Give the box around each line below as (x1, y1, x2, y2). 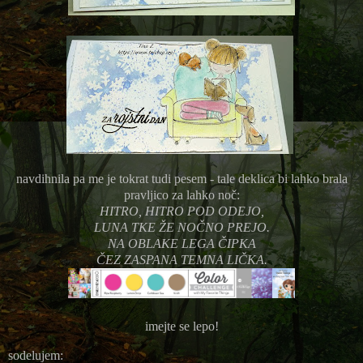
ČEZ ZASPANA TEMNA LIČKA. (96, 253, 267, 267)
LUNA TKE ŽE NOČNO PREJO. (93, 220, 270, 235)
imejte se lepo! (144, 319, 219, 334)
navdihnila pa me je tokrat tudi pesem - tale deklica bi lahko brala (15, 172, 348, 186)
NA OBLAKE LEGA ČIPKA (107, 237, 256, 251)
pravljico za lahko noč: (123, 188, 240, 203)
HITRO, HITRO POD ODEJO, (99, 204, 264, 219)
